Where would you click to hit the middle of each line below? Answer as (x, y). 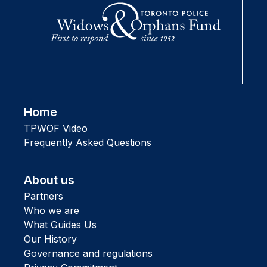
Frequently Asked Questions (88, 143)
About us (49, 180)
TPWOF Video (56, 128)
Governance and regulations (88, 254)
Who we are (52, 211)
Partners (44, 196)
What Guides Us (60, 225)
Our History (50, 239)
